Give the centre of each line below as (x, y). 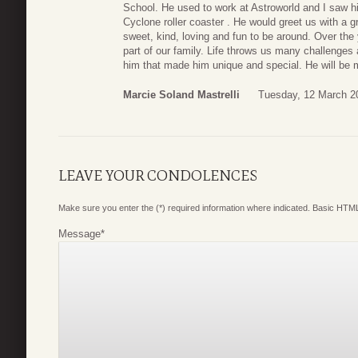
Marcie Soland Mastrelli (181, 95)
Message (80, 234)
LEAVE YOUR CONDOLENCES (158, 176)
